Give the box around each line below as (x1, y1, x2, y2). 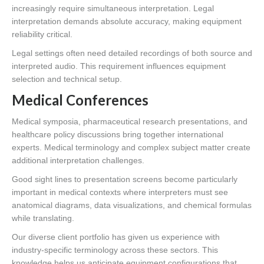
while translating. (12, 213, 74, 223)
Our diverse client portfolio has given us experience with (12, 232, 220, 242)
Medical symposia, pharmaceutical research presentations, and (12, 117, 247, 127)
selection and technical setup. (12, 74, 122, 84)
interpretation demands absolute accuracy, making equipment (12, 16, 242, 27)
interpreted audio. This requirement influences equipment (12, 61, 226, 71)
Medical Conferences (12, 91, 148, 109)
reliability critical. (12, 29, 72, 39)
